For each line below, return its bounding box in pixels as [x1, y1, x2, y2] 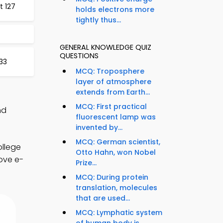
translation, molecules [76, 183, 157, 193]
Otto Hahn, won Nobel [76, 147, 156, 158]
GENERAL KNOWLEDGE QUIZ [60, 42, 151, 53]
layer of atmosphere [76, 77, 151, 87]
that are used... [76, 193, 130, 204]
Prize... [76, 158, 97, 168]
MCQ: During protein [76, 172, 148, 183]
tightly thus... [76, 15, 121, 25]
